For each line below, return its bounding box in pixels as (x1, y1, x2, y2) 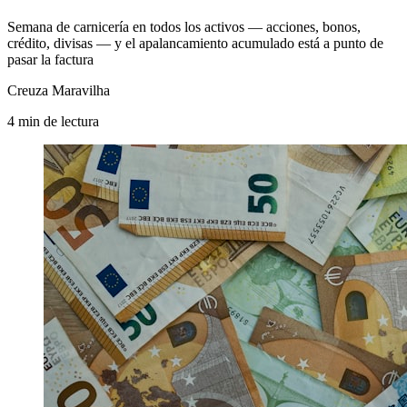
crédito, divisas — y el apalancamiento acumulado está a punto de (7, 35, 383, 51)
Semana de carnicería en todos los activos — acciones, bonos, (7, 18, 361, 35)
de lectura (44, 113, 99, 129)
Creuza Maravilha (7, 82, 110, 98)
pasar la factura (7, 51, 94, 67)
